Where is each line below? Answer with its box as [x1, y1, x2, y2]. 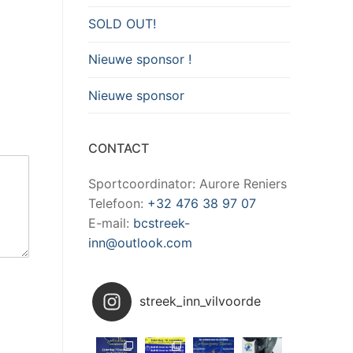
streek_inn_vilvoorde [139, 293, 261, 310]
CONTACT [88, 140, 149, 157]
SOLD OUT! [88, 16, 156, 32]
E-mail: [88, 215, 133, 232]
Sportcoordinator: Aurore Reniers [88, 176, 287, 192]
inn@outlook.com [88, 235, 192, 251]
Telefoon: [88, 195, 147, 212]
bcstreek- [133, 215, 190, 232]
